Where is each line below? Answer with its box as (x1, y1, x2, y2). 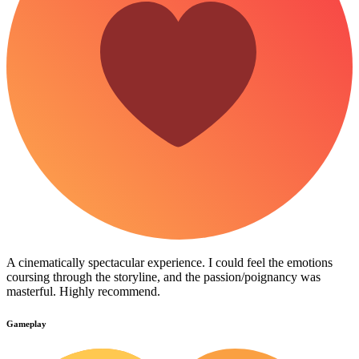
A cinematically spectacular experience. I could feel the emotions (6, 256, 333, 270)
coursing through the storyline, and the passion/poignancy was (6, 270, 321, 284)
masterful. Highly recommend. (6, 284, 160, 299)
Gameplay (6, 319, 46, 329)
